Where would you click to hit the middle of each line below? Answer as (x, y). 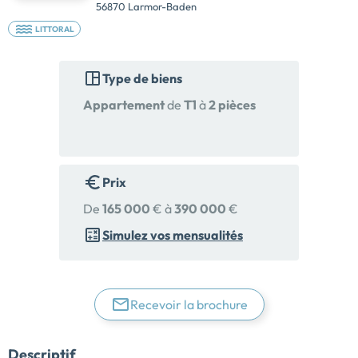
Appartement (124, 105)
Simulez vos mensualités (173, 235)
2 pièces (232, 105)
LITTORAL (55, 30)
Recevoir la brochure (189, 305)
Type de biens (142, 79)
